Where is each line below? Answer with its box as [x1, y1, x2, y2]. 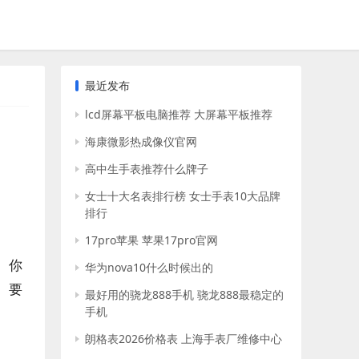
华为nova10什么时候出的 [85, 260, 213, 275]
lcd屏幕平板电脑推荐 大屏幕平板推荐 [85, 107, 272, 122]
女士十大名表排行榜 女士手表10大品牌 [85, 188, 280, 204]
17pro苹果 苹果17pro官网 [85, 232, 218, 248]
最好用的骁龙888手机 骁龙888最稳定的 [85, 287, 284, 302]
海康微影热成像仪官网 [85, 134, 197, 149]
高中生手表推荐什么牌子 [85, 161, 208, 176]
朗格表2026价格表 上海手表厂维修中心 [85, 331, 282, 346]
